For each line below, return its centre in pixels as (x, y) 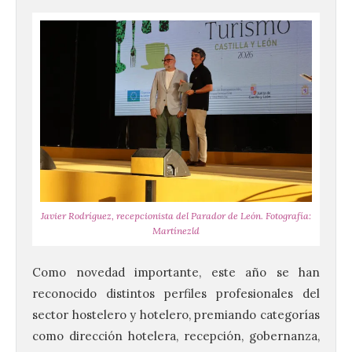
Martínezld (176, 230)
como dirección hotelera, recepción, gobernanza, (176, 335)
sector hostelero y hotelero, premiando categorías (176, 314)
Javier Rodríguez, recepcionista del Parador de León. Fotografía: (176, 215)
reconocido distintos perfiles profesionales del (176, 293)
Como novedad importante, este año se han (176, 272)
